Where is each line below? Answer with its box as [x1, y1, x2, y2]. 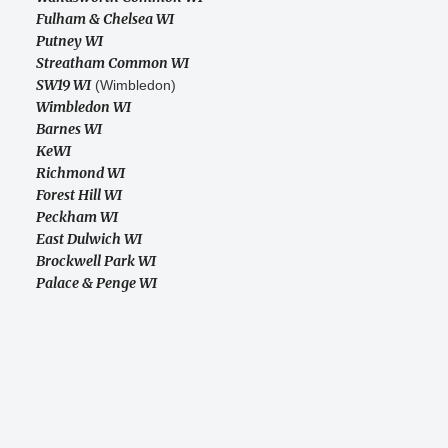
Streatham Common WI [36, 54, 189, 73]
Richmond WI [36, 164, 125, 183]
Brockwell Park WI [36, 252, 156, 271]
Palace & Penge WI [36, 274, 157, 293]
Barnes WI [36, 120, 102, 139]
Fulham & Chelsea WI [36, 10, 174, 29]
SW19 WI [36, 76, 91, 95]
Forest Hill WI [36, 186, 122, 205]
